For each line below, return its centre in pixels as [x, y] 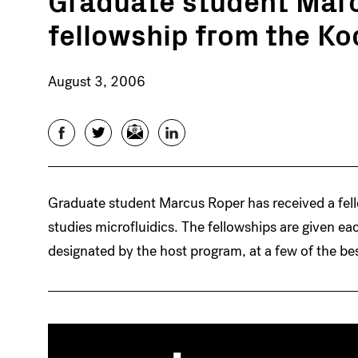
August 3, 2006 [97, 81]
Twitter [108, 131]
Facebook [79, 131]
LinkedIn [186, 131]
